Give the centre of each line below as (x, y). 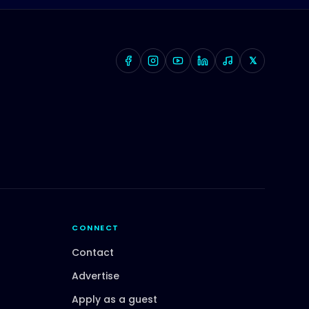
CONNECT (96, 227)
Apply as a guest (114, 299)
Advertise (96, 276)
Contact (93, 252)
